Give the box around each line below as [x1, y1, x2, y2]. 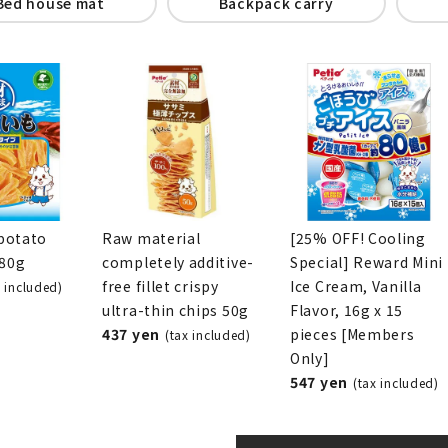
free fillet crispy [102, 275, 219, 296]
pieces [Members [290, 323, 415, 344]
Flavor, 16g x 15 [290, 299, 404, 320]
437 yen [102, 323, 160, 344]
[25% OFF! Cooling [290, 227, 426, 248]
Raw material [102, 227, 201, 248]
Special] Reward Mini [290, 251, 443, 272]
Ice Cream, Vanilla [290, 275, 422, 296]
